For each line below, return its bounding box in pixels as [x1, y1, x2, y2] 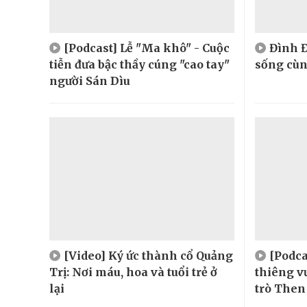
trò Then [254, 281, 306, 295]
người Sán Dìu [49, 73, 130, 88]
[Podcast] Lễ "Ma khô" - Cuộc [64, 40, 230, 55]
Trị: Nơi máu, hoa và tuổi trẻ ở [49, 265, 217, 279]
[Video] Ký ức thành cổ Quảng [64, 248, 233, 262]
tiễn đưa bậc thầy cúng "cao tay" [49, 57, 230, 71]
